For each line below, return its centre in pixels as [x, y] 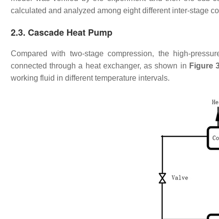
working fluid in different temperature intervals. [90, 78]
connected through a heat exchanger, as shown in [100, 66]
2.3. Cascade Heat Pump [62, 32]
